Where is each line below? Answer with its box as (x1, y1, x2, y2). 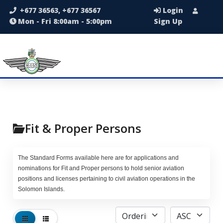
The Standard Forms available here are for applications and (18, 154, 179, 161)
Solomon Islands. (18, 186, 65, 193)
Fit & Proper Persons (25, 120, 141, 136)
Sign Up (154, 16, 183, 26)
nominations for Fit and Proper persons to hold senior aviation (18, 165, 184, 172)
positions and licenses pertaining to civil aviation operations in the (18, 175, 195, 182)
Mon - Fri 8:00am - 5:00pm (18, 16, 112, 26)
